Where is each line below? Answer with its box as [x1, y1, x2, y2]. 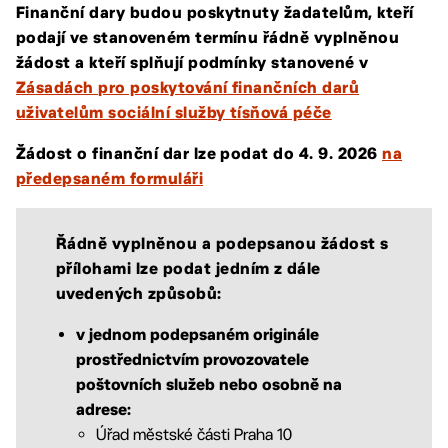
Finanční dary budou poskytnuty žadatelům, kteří [16, 7, 414, 21]
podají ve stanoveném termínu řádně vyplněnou [16, 32, 400, 46]
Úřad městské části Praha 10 [96, 425, 292, 444]
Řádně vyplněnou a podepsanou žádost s [56, 238, 389, 252]
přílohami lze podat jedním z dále [56, 263, 321, 277]
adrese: [76, 404, 131, 418]
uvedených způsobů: [56, 288, 222, 302]
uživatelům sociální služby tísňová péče [16, 107, 332, 121]
